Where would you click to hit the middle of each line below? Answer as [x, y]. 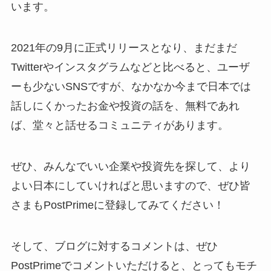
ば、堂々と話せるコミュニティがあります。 [119, 126]
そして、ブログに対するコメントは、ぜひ [114, 246]
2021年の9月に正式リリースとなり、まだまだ [124, 48]
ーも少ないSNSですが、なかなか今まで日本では [131, 87]
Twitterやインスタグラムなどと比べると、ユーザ [130, 67]
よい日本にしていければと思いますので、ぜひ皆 [130, 185]
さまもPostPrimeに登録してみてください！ [117, 205]
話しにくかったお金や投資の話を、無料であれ [125, 106]
